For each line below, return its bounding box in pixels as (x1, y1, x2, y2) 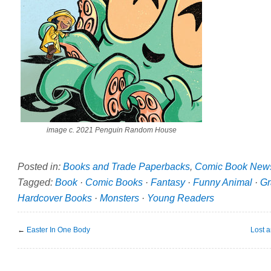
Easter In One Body (27, 225, 90, 234)
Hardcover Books (18, 192, 92, 203)
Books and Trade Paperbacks (63, 160, 190, 172)
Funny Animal (193, 176, 252, 188)
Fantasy (151, 176, 185, 188)
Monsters (100, 192, 139, 203)
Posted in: (18, 160, 63, 172)
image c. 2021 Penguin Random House (46, 126, 177, 134)
